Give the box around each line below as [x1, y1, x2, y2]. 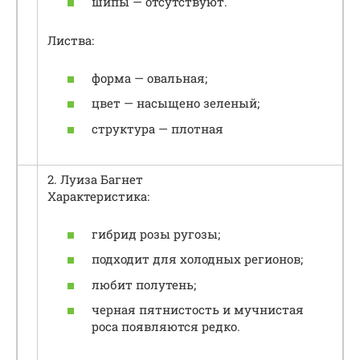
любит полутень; [92, 276, 196, 292]
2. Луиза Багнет [47, 171, 143, 188]
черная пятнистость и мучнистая [92, 301, 304, 318]
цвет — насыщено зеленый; [92, 95, 260, 112]
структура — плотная [92, 120, 223, 137]
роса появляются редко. [92, 318, 240, 335]
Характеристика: [47, 188, 149, 205]
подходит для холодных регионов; [92, 251, 303, 268]
